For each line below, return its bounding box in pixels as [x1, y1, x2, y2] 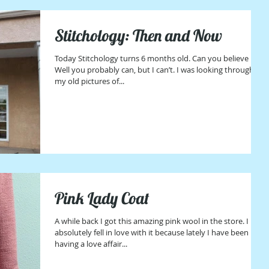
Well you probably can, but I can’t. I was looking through [55, 64, 177, 75]
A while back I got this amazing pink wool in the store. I [55, 216, 249, 227]
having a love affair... [55, 238, 127, 250]
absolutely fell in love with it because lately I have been [55, 227, 249, 238]
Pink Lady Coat [55, 188, 149, 209]
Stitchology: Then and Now [133, 25, 222, 46]
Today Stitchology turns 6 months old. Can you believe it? [55, 52, 192, 64]
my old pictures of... [55, 75, 124, 86]
